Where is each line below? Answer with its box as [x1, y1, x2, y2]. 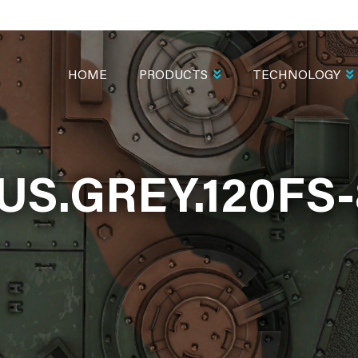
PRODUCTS [139, 70, 208, 82]
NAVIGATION [48, 60, 128, 73]
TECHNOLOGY [253, 70, 340, 82]
